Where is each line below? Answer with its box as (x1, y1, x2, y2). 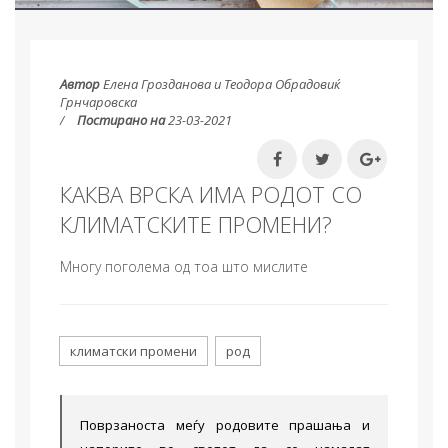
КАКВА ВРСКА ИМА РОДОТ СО (60, 179, 362, 209)
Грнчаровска (60, 93, 137, 111)
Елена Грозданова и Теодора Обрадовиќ (103, 75, 340, 93)
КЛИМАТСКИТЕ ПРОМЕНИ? (60, 209, 332, 239)
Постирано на (77, 111, 165, 129)
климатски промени (70, 342, 197, 360)
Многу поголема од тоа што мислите (60, 257, 308, 276)
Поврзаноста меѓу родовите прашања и (80, 416, 370, 434)
